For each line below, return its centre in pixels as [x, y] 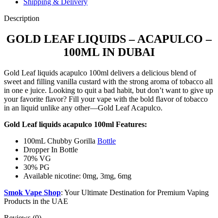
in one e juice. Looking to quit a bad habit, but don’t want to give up [109, 90]
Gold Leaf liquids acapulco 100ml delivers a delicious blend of [100, 73]
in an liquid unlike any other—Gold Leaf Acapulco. [83, 108]
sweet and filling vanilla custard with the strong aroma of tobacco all [108, 81]
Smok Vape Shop [32, 192]
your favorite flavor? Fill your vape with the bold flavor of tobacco [106, 99]
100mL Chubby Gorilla [60, 141]
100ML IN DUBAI [109, 52]
